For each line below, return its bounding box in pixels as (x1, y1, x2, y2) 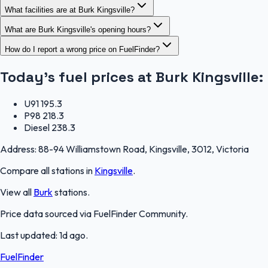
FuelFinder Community (93, 208, 185, 220)
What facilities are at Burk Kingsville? (5, 5, 135, 14)
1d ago (59, 229, 86, 242)
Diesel (24, 121, 50, 134)
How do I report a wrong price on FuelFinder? (5, 44, 160, 54)
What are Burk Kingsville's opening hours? (5, 25, 151, 34)
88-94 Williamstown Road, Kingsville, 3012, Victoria (38, 143, 249, 156)
